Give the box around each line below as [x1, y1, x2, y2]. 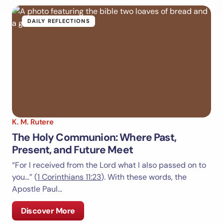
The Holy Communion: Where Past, [12, 130, 176, 145]
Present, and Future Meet [12, 143, 133, 157]
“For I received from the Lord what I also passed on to [12, 160, 206, 171]
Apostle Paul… [12, 184, 62, 195]
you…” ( [12, 172, 37, 183]
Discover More [21, 206, 75, 217]
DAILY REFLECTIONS [27, 17, 90, 25]
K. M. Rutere [12, 117, 54, 127]
